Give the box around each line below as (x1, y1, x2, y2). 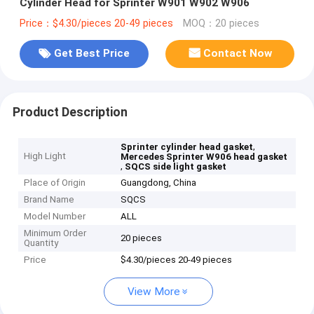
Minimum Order (24, 228, 87, 239)
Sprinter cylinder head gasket (121, 142, 254, 153)
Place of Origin (24, 177, 86, 189)
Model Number (24, 211, 86, 222)
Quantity (24, 238, 59, 249)
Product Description (12, 104, 128, 119)
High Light (24, 151, 67, 162)
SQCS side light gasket (125, 161, 227, 172)
